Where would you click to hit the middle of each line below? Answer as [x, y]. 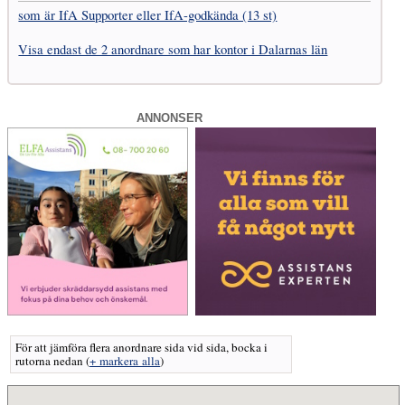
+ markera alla [125, 361]
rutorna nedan [51, 361]
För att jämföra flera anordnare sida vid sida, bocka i [142, 348]
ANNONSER [170, 118]
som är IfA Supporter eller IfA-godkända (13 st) [148, 14]
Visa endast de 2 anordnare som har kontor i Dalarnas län [173, 49]
